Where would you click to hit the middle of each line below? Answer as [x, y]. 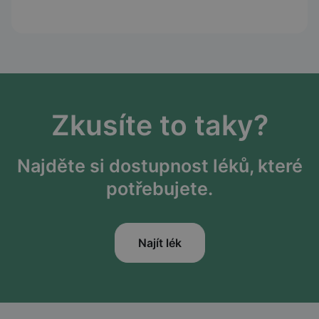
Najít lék [159, 243]
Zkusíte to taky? [159, 125]
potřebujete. [159, 189]
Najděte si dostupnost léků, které [159, 166]
